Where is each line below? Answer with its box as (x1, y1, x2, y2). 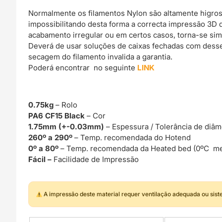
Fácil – (28, 154, 54, 164)
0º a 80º (28, 143, 61, 153)
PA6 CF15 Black (28, 111, 87, 120)
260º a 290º (28, 132, 75, 142)
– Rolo (54, 100, 78, 110)
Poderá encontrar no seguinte (28, 63, 138, 73)
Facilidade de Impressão (54, 154, 139, 164)
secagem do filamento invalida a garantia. (28, 52, 173, 62)
